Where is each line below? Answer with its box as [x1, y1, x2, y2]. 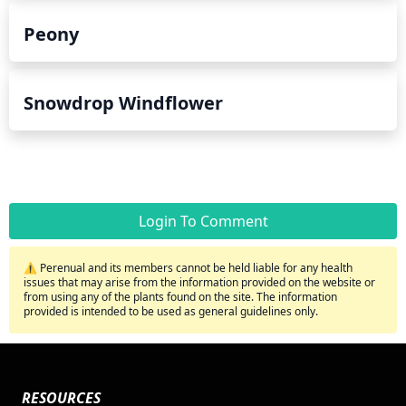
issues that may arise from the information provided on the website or [24, 274, 375, 290]
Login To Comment [138, 210, 268, 231]
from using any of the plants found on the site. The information [24, 288, 337, 304]
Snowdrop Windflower [24, 90, 223, 115]
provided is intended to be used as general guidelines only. [24, 303, 318, 319]
